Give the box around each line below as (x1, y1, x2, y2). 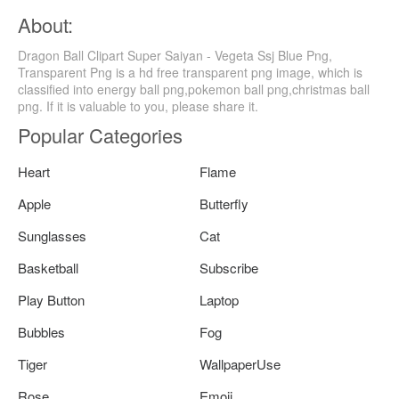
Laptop (199, 290, 239, 310)
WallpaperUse (199, 354, 281, 374)
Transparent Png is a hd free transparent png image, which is (18, 63, 362, 82)
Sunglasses (18, 226, 86, 246)
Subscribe (199, 258, 258, 278)
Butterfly (199, 194, 248, 214)
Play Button (18, 290, 85, 310)
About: (18, 11, 73, 39)
